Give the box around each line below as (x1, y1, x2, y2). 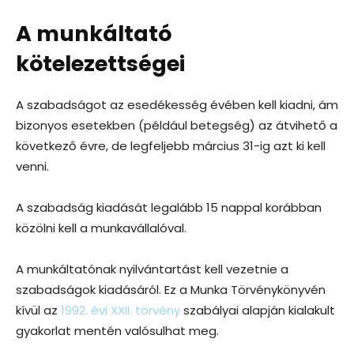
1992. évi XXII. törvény (61, 301, 180, 318)
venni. (16, 157, 49, 175)
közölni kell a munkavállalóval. (16, 219, 186, 236)
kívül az (16, 301, 61, 318)
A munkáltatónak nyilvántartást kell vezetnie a (16, 260, 288, 277)
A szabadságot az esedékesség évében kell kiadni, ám (16, 96, 338, 113)
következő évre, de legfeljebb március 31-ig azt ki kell (16, 137, 326, 154)
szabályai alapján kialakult (180, 301, 335, 318)
